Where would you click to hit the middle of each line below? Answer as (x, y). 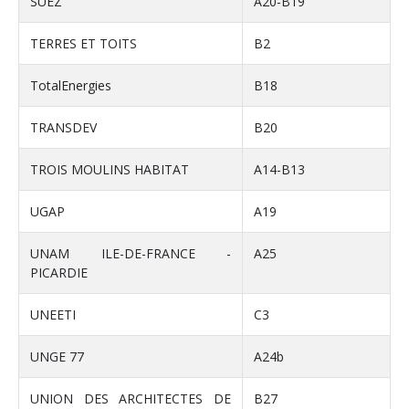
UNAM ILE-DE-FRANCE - (131, 254)
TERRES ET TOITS (84, 44)
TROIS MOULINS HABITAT (110, 170)
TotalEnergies (71, 86)
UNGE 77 (57, 357)
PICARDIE (59, 273)
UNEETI (53, 315)
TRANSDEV (63, 128)
